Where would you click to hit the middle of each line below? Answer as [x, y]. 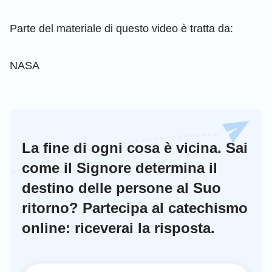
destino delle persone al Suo [121, 188]
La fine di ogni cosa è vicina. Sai [135, 148]
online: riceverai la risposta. [118, 228]
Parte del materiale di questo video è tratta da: [121, 28]
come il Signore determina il [120, 168]
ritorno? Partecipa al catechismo [135, 208]
